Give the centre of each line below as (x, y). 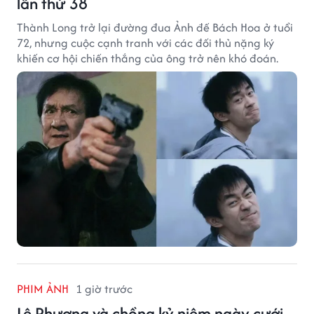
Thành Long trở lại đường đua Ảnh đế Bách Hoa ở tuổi (155, 27)
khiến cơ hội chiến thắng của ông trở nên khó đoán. (148, 58)
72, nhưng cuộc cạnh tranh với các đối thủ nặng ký (145, 42)
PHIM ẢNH (43, 288)
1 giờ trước (104, 288)
